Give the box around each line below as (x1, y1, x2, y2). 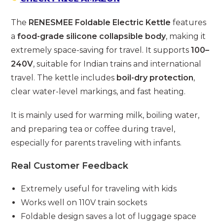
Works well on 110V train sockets (21, 197, 147, 207)
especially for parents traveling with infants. (11, 138, 182, 147)
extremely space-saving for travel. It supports (11, 45, 191, 55)
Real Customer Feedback (11, 160, 129, 171)
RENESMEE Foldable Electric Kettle (29, 17, 171, 27)
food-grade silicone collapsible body (17, 31, 166, 41)
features (171, 17, 207, 27)
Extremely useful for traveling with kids (21, 184, 177, 193)
